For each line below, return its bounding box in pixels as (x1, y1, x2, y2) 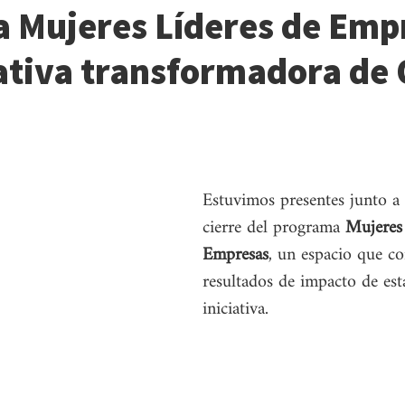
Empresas (202, 237, 268, 274)
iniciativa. (202, 291, 268, 328)
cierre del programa (202, 210, 345, 247)
